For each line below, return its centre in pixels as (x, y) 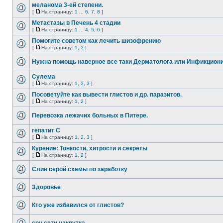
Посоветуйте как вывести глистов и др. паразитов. (107, 95)
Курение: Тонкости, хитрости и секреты (90, 148)
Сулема (44, 77)
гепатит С (46, 130)
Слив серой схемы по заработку (80, 169)
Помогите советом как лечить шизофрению (96, 41)
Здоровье (46, 187)
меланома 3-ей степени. (67, 5)
